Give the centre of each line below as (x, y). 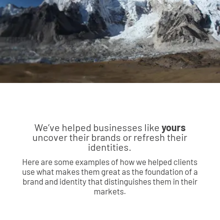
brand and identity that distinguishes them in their (110, 181)
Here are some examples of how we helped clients (110, 161)
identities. (110, 147)
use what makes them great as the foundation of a (110, 171)
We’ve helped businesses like (98, 127)
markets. (110, 191)
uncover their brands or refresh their (110, 137)
